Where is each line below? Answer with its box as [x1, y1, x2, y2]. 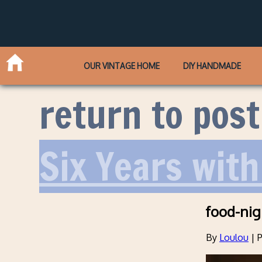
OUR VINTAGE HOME [84, 60, 160, 71]
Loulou [219, 232, 249, 244]
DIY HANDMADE [182, 60, 241, 71]
